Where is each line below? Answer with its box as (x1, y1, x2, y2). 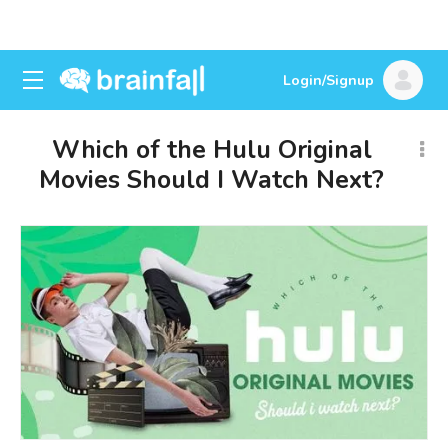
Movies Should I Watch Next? (39, 163, 384, 197)
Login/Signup (283, 71, 374, 90)
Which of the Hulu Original (51, 133, 372, 167)
